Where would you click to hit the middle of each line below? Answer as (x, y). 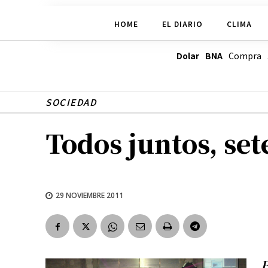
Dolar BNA (199, 56)
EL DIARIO (182, 23)
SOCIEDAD (71, 102)
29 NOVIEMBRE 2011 (89, 195)
